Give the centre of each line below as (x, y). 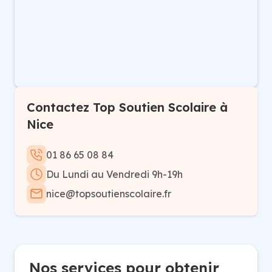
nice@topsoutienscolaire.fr (109, 194)
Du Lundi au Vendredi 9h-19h (114, 174)
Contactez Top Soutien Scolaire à (127, 107)
